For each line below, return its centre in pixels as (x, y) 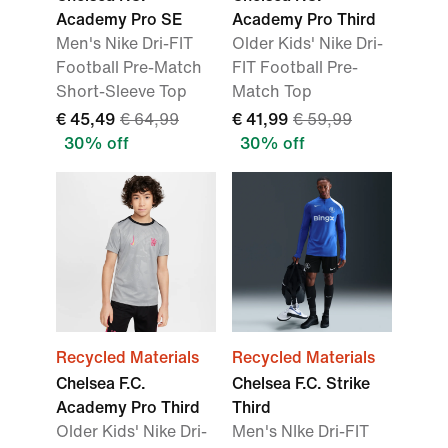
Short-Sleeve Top (121, 92)
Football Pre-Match (129, 68)
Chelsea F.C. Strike (301, 384)
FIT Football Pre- (295, 68)
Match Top (272, 92)
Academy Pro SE (119, 20)
